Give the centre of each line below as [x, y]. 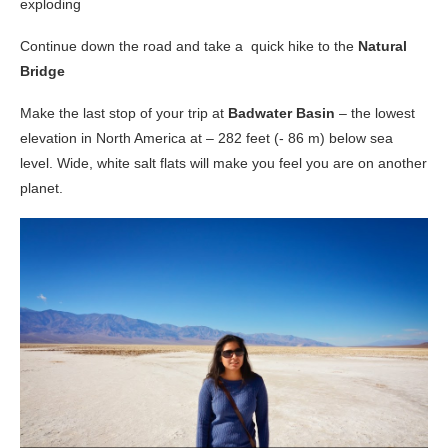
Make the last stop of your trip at [124, 112]
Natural [382, 45]
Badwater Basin [281, 112]
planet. [41, 187]
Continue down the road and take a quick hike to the [189, 45]
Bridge [42, 70]
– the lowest [375, 112]
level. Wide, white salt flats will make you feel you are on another [223, 162]
